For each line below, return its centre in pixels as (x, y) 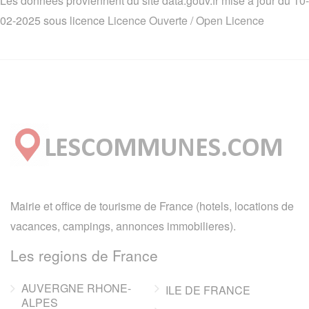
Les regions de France (84, 256)
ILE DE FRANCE (208, 290)
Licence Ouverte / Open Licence (186, 21)
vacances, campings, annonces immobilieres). (123, 226)
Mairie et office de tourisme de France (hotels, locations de (152, 206)
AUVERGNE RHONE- (76, 288)
